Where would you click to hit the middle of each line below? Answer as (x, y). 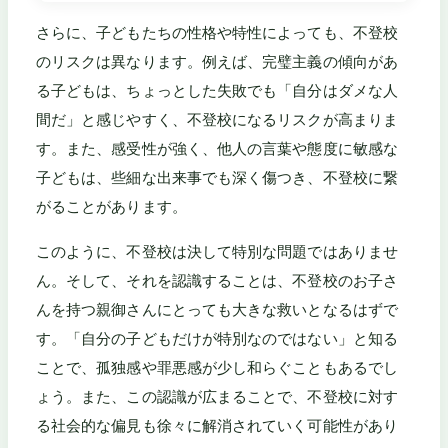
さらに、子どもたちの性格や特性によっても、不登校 (217, 33)
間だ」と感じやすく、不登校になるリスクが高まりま (217, 120)
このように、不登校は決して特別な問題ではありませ (217, 251)
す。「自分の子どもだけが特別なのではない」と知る (217, 338)
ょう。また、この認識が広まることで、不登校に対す (217, 396)
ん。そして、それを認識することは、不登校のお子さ (217, 280)
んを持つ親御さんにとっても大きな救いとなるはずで (217, 309)
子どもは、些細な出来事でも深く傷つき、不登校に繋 (217, 178)
